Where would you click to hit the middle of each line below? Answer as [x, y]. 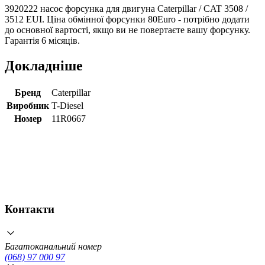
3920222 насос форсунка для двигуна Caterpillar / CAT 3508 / [126, 8]
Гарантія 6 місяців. [42, 40]
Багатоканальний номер [53, 246]
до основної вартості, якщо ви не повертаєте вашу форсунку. [127, 30]
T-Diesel [67, 105]
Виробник [28, 105]
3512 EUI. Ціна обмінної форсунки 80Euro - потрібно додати [127, 19]
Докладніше [44, 65]
